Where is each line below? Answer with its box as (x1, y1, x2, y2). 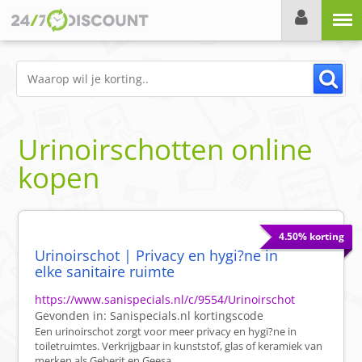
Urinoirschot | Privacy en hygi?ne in (35, 246, 279, 266)
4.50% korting (278, 229, 344, 244)
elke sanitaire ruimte (35, 262, 175, 282)
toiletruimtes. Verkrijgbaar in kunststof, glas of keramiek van (35, 339, 323, 354)
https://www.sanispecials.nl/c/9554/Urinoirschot (35, 292, 296, 308)
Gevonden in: (35, 308, 111, 324)
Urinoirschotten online (18, 130, 314, 169)
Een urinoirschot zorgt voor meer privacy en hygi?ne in (35, 324, 297, 339)
